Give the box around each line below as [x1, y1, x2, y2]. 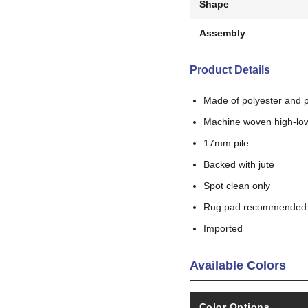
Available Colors [189, 258, 286, 272]
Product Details [189, 63, 270, 76]
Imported [203, 222, 243, 234]
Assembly [199, 27, 245, 38]
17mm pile [203, 137, 249, 148]
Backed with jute [203, 158, 274, 170]
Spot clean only [203, 179, 270, 191]
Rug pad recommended [203, 201, 307, 212]
